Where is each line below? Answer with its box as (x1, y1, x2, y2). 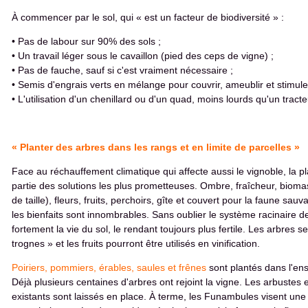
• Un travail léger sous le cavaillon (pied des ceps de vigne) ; (12, 50, 274, 61)
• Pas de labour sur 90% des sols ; (12, 36, 161, 47)
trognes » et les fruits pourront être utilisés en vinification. (12, 238, 260, 249)
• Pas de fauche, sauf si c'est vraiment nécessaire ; (12, 65, 233, 76)
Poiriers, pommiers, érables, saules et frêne (12, 262, 201, 273)
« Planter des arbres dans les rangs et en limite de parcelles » (12, 142, 300, 153)
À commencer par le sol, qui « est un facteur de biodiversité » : (12, 12, 284, 23)
